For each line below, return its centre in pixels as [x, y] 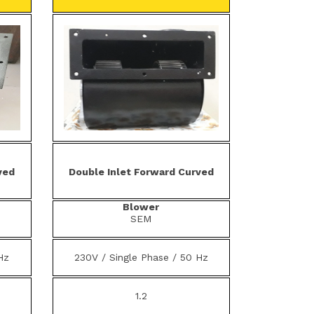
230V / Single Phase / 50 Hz [141, 257]
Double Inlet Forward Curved [141, 172]
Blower [141, 207]
